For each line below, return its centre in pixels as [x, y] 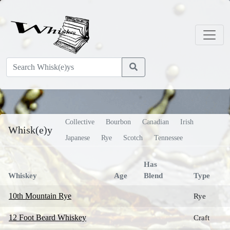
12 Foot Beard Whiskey [47, 217]
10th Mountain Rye [40, 196]
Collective [80, 122]
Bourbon [118, 122]
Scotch [133, 138]
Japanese [78, 138]
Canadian [156, 122]
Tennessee [168, 138]
